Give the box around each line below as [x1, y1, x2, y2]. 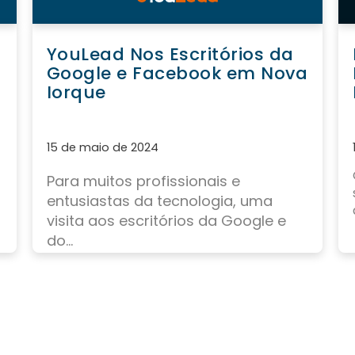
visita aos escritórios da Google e [46, 211, 286, 231]
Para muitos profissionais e [46, 171, 240, 192]
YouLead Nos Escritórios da [46, 42, 294, 67]
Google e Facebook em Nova [46, 61, 308, 86]
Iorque [46, 80, 106, 105]
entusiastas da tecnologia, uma [46, 191, 273, 212]
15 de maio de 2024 [46, 139, 158, 156]
